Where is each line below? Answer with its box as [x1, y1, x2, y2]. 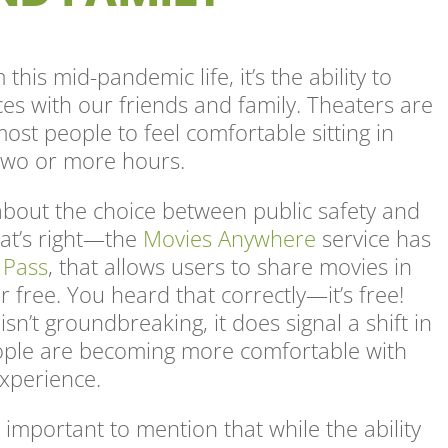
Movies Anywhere [143, 223, 317, 254]
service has [316, 223, 432, 254]
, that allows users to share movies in [48, 251, 413, 282]
